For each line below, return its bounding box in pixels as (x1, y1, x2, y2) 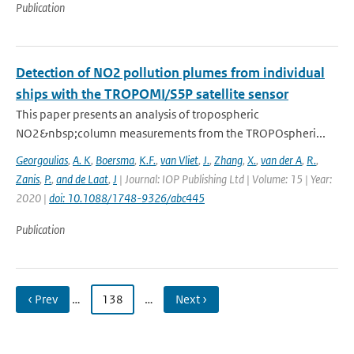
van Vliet (160, 153, 198, 168)
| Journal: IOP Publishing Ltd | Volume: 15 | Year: (117, 171, 332, 186)
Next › (175, 292, 207, 307)
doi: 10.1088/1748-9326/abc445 (49, 190, 205, 205)
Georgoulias (16, 153, 68, 168)
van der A (261, 153, 302, 168)
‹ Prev (28, 292, 58, 307)
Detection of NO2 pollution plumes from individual (16, 64, 325, 81)
